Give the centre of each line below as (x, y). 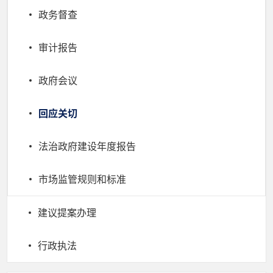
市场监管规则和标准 (82, 179)
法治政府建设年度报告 (87, 146)
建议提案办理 (67, 213)
